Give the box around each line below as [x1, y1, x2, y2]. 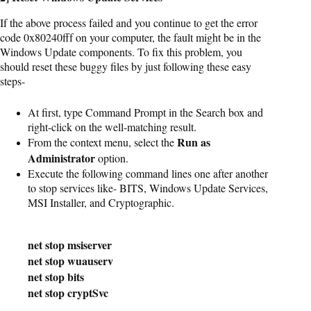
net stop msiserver [28, 236, 112, 253]
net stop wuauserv [28, 252, 113, 269]
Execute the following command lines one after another [28, 165, 268, 180]
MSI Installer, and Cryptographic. [28, 194, 174, 210]
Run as [177, 133, 210, 150]
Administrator [28, 149, 95, 166]
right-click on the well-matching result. [28, 119, 196, 134]
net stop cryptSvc [28, 284, 108, 301]
